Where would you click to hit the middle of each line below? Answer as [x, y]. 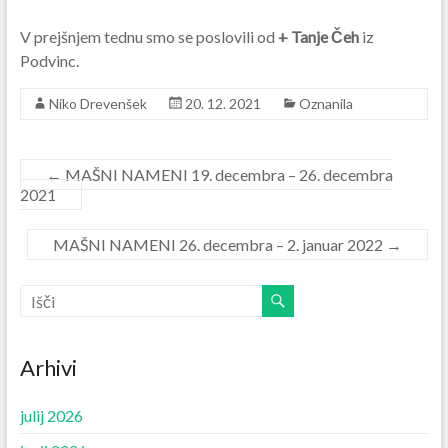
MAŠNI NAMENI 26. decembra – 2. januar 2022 [220, 245]
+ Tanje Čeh [319, 37]
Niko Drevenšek [97, 104]
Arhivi [48, 368]
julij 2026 [51, 416]
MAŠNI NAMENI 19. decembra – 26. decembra [227, 175]
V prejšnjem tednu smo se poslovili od [148, 37]
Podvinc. [49, 61]
